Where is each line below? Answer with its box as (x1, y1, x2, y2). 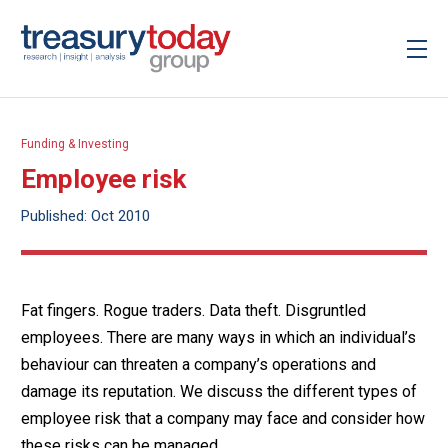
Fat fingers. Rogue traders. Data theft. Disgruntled (20, 300, 366, 320)
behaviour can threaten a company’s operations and (20, 354, 376, 374)
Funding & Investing (20, 136, 129, 151)
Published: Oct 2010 (20, 207, 150, 226)
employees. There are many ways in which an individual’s (20, 327, 416, 347)
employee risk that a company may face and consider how (20, 408, 425, 428)
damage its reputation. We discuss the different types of (20, 381, 417, 401)
